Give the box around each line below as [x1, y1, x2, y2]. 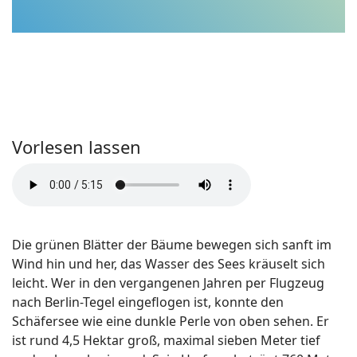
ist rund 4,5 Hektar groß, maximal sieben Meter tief [12, 331, 320, 349]
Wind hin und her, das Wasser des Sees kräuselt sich [12, 255, 325, 273]
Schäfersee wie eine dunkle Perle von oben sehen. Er [12, 312, 329, 330]
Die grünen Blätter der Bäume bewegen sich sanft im [12, 236, 331, 253]
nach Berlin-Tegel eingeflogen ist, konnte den [12, 293, 284, 311]
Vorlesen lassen [12, 135, 141, 159]
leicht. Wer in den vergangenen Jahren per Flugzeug [12, 274, 324, 292]
